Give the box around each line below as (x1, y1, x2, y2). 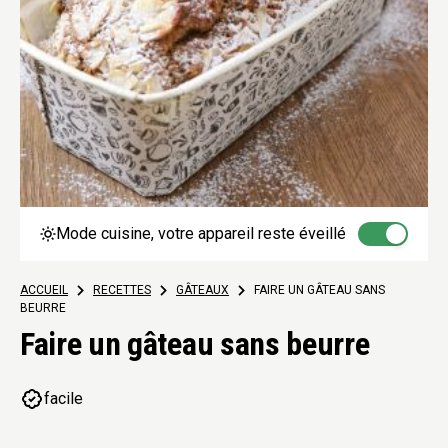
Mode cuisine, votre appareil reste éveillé (56, 224, 346, 243)
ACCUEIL (20, 283, 68, 297)
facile (44, 389, 83, 408)
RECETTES (93, 283, 151, 297)
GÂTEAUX (176, 283, 229, 297)
